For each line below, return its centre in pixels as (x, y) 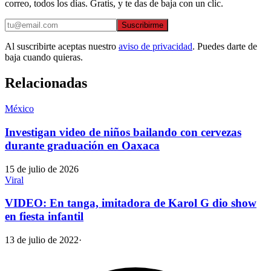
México (19, 109)
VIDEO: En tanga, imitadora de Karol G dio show (131, 203)
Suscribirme (142, 25)
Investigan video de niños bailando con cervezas (123, 132)
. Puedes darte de (225, 47)
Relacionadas (46, 83)
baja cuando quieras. (44, 57)
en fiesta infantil (44, 217)
